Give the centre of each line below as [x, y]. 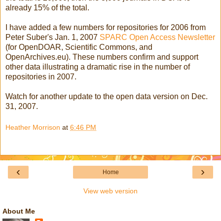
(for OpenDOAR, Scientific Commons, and [79, 47]
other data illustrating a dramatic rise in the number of [98, 67]
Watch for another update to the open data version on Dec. [107, 96]
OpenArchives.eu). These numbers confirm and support [102, 57]
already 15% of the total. [47, 7]
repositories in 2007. [41, 76]
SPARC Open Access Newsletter [157, 37]
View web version [110, 191]
